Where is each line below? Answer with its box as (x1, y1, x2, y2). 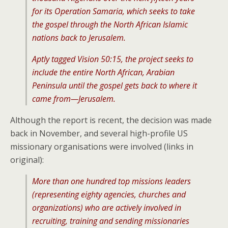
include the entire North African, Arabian (32, 67, 175, 78)
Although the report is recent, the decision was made (10, 115, 212, 126)
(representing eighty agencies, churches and (32, 189, 186, 200)
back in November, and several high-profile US (10, 128, 188, 139)
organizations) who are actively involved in (32, 202, 181, 213)
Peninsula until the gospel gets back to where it (32, 80, 197, 91)
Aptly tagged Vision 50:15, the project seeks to (32, 53, 193, 65)
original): (10, 154, 44, 165)
